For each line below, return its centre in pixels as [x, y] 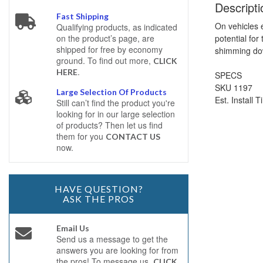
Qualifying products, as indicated [117, 27]
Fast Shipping [82, 16]
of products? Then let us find [109, 125]
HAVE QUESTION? [99, 189]
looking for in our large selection [115, 114]
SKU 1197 [234, 87]
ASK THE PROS [99, 199]
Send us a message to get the [112, 239]
